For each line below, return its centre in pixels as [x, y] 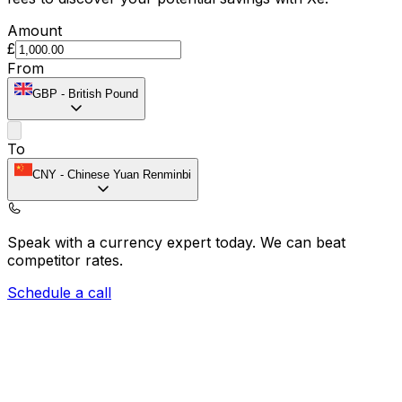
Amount [35, 31]
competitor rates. [65, 261]
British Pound [103, 94]
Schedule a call [59, 293]
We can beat [303, 243]
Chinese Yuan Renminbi [129, 175]
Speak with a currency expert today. [134, 243]
